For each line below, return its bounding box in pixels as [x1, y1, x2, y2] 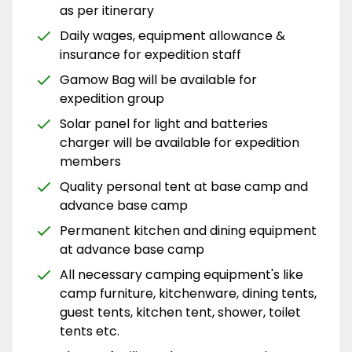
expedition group [60, 89, 167, 108]
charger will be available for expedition [60, 133, 299, 152]
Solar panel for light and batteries [60, 114, 268, 133]
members [60, 152, 124, 170]
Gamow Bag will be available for [60, 70, 257, 89]
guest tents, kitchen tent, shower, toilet [60, 302, 301, 321]
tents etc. [60, 321, 119, 340]
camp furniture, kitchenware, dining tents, [60, 284, 317, 302]
